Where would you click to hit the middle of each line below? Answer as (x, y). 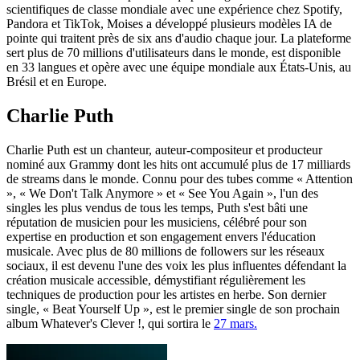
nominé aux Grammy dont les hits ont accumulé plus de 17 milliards (178, 164)
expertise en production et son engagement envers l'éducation (161, 236)
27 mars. (235, 323)
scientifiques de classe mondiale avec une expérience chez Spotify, (174, 9)
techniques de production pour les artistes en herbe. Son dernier (166, 294)
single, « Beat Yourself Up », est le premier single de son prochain (173, 309)
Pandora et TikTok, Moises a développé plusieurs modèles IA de (169, 23)
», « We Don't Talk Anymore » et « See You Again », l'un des (162, 193)
